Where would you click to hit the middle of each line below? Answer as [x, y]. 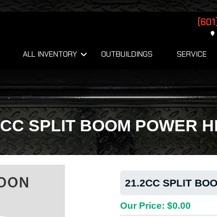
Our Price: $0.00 [155, 206]
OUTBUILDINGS [127, 54]
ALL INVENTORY [50, 54]
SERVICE [192, 54]
